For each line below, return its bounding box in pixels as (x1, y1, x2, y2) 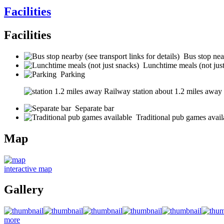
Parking (60, 69, 85, 78)
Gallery (4, 183, 43, 196)
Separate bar (75, 103, 114, 112)
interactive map (4, 164, 52, 173)
